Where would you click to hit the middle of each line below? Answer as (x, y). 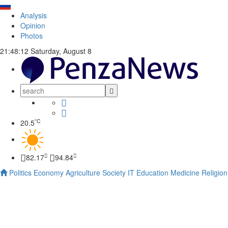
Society (114, 173)
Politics (20, 173)
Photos (32, 36)
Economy (49, 173)
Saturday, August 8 (60, 51)
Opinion (33, 25)
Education (152, 173)
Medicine (185, 173)
